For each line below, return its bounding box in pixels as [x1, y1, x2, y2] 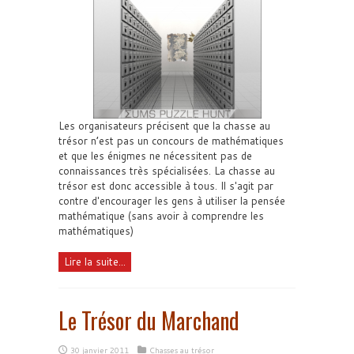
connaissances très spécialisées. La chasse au [58, 164, 275, 179]
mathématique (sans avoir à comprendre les [58, 209, 264, 224]
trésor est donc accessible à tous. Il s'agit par [58, 179, 273, 194]
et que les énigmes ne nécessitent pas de [58, 149, 252, 164]
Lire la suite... [64, 254, 126, 269]
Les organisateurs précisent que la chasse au [58, 119, 270, 134]
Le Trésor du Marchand [58, 304, 239, 337]
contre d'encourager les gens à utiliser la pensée [58, 194, 285, 209]
